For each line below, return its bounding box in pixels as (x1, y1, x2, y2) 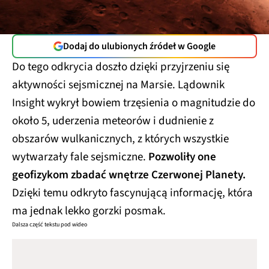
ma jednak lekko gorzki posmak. (12, 203, 166, 219)
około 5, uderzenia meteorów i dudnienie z (12, 113, 214, 129)
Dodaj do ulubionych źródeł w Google (63, 40, 216, 53)
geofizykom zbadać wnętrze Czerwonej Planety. (12, 167, 246, 183)
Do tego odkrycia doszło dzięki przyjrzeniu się (12, 59, 229, 75)
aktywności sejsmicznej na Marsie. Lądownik (12, 77, 225, 93)
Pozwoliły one (148, 149, 216, 165)
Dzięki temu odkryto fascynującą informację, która (12, 185, 253, 201)
